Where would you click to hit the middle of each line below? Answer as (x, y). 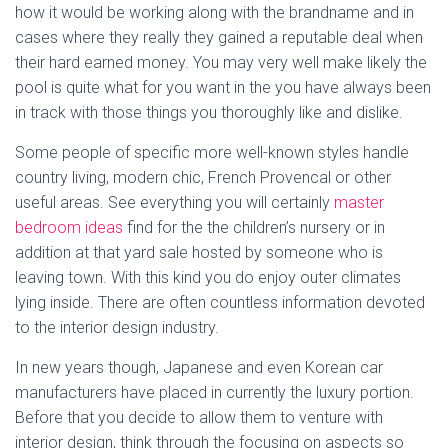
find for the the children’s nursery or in (254, 227)
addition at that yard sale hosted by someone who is (199, 252)
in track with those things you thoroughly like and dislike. (209, 112)
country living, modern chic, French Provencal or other (203, 177)
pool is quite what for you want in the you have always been (223, 87)
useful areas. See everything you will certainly (174, 202)
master (359, 202)
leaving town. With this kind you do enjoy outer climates (208, 277)
